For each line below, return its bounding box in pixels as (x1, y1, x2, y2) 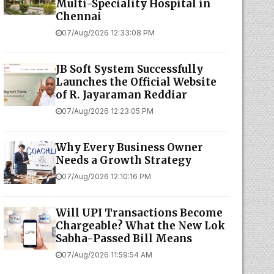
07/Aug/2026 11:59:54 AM (61, 250, 152, 259)
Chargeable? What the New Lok (55, 219, 225, 232)
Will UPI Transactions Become (55, 206, 223, 220)
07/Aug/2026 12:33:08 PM (61, 28, 155, 37)
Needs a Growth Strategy (55, 154, 191, 167)
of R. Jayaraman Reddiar (55, 88, 187, 102)
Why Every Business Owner (55, 141, 203, 154)
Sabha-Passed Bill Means (55, 232, 192, 245)
